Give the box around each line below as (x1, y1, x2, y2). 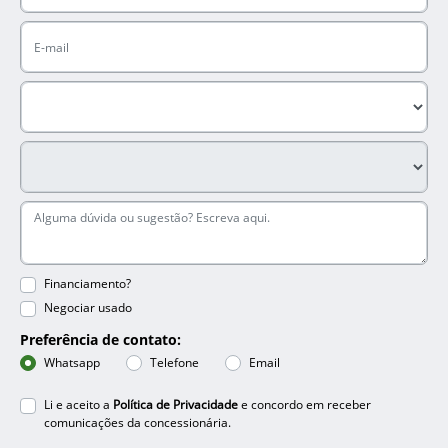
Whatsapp (44, 354, 100, 372)
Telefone (150, 354, 199, 372)
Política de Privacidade (113, 396, 238, 414)
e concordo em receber (238, 396, 371, 414)
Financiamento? (44, 275, 131, 293)
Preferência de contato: (20, 330, 181, 350)
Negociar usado (44, 299, 132, 317)
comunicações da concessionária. (44, 414, 231, 432)
